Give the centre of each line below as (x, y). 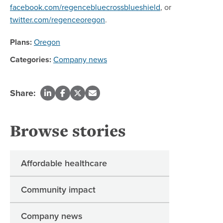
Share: (23, 93)
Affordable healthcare (64, 163)
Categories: (31, 59)
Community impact (58, 189)
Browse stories (68, 130)
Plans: (21, 42)
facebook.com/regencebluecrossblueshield (85, 7)
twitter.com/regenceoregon (57, 19)
